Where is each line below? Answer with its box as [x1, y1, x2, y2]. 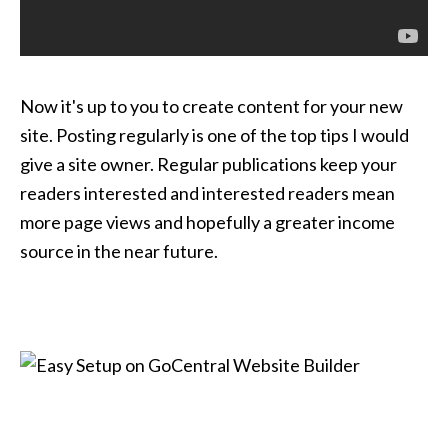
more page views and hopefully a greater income [20, 210, 395, 233]
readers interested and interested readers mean [20, 181, 395, 204]
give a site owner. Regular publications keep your [20, 152, 397, 175]
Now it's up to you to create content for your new [20, 94, 403, 117]
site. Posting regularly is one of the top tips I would [20, 123, 409, 146]
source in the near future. [20, 239, 218, 262]
